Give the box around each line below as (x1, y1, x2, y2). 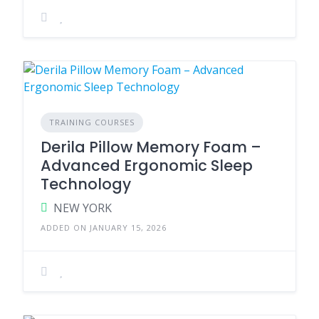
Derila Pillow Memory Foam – (41, 136, 261, 157)
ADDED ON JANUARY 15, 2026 (41, 221, 167, 233)
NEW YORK (53, 199, 112, 216)
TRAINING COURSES (49, 116, 135, 127)
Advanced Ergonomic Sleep (41, 155, 253, 176)
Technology (41, 173, 131, 194)
